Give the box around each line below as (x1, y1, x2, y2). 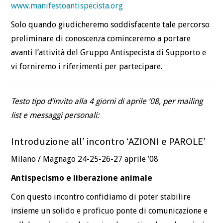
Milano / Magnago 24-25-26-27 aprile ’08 (11, 154, 159, 164)
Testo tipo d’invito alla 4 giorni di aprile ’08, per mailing (11, 96, 203, 106)
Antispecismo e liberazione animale (11, 173, 153, 183)
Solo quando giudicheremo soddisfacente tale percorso (11, 19, 210, 29)
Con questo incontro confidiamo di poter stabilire (11, 192, 191, 202)
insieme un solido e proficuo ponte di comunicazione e (11, 206, 208, 216)
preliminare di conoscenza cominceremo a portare (11, 33, 191, 43)
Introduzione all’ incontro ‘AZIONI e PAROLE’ (11, 134, 206, 148)
